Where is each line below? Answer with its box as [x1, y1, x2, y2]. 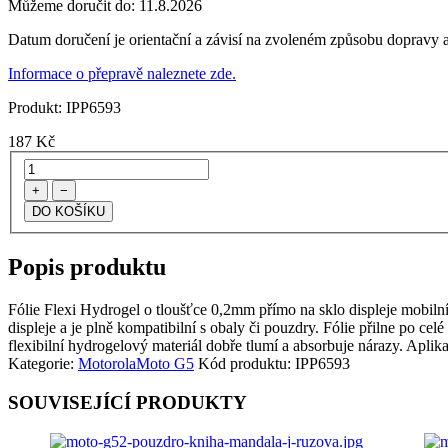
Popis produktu [8, 253, 166, 280]
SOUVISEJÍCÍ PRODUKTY [8, 391, 247, 413]
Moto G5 [136, 354, 194, 372]
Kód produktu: [198, 354, 295, 372]
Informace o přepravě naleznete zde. [8, 65, 236, 83]
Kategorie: [8, 354, 78, 372]
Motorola [78, 354, 136, 372]
